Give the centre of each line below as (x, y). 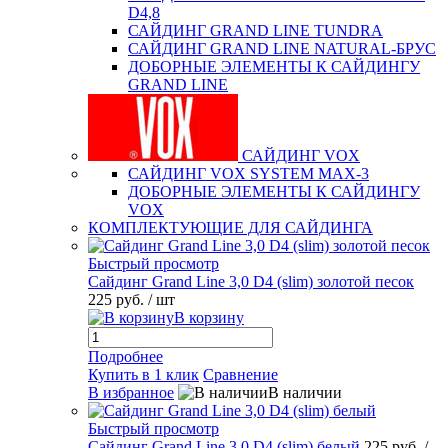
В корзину (209, 317)
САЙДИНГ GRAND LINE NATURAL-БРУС (282, 48)
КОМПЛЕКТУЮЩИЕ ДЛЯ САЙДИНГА (230, 227)
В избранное (131, 392)
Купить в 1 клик (143, 374)
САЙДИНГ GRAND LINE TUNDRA (255, 30)
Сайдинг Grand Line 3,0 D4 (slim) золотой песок (251, 281)
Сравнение (240, 374)
